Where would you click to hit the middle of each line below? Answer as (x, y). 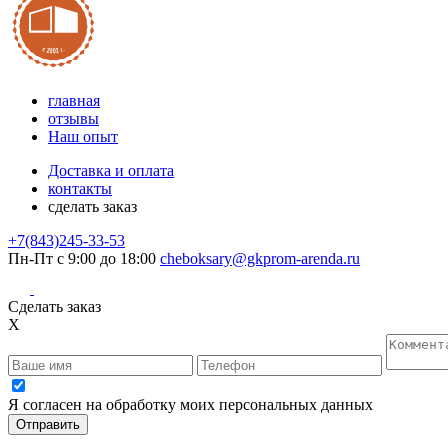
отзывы (73, 118)
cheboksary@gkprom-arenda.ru (260, 258)
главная (74, 100)
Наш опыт (83, 136)
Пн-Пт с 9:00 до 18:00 (82, 258)
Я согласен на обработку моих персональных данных (190, 405)
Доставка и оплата (111, 170)
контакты (80, 188)
